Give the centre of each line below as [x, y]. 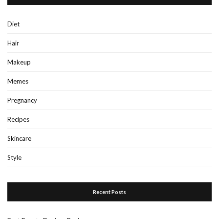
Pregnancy [22, 100]
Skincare [19, 138]
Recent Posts [109, 192]
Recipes [18, 119]
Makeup [19, 62]
